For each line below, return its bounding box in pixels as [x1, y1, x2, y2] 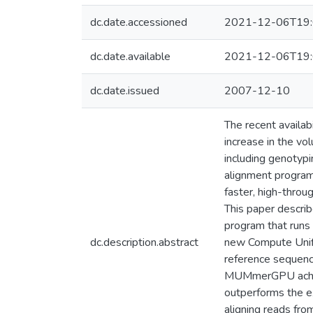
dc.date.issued [90, 83, 159, 99]
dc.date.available [90, 49, 170, 64]
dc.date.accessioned [90, 15, 187, 30]
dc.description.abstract [90, 235, 198, 250]
